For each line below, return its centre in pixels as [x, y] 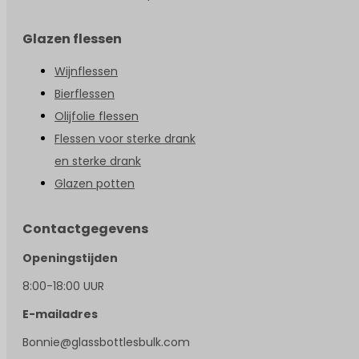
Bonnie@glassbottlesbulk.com [106, 342]
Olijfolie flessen [97, 116]
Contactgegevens [85, 228]
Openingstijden [70, 258]
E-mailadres [60, 314]
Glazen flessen [72, 38]
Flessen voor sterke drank [125, 138]
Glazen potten [95, 183]
